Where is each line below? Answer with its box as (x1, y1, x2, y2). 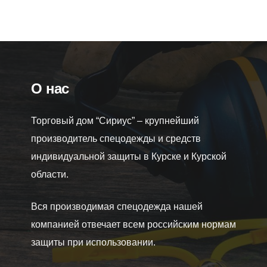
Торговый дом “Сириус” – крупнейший (31, 116, 199, 126)
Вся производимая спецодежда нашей (31, 201, 203, 212)
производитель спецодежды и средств (31, 133, 201, 144)
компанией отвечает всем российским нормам (31, 219, 236, 229)
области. (31, 169, 69, 179)
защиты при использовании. (31, 237, 156, 247)
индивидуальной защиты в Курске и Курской (31, 151, 226, 162)
